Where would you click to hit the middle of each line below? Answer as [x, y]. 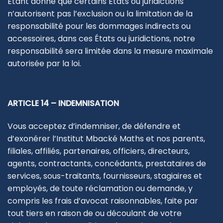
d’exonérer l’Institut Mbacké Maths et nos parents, [106, 138]
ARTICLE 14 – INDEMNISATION [63, 103]
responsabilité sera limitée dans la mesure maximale [110, 51]
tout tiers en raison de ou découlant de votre [95, 213]
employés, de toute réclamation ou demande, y [100, 188]
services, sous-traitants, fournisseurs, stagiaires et [105, 176]
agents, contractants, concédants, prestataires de [107, 163]
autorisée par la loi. [44, 64]
